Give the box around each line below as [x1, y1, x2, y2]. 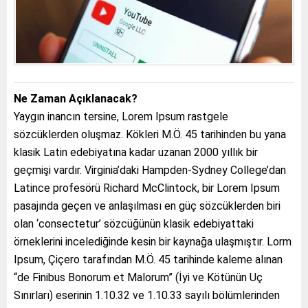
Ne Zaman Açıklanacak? [14, 92, 137, 106]
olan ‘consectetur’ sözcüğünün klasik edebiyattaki [14, 217, 254, 231]
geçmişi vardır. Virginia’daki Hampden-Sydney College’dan [14, 164, 286, 177]
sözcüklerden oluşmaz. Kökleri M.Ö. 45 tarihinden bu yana [14, 128, 286, 142]
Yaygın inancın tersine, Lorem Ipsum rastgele [14, 110, 228, 124]
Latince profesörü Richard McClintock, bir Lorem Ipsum [14, 181, 280, 195]
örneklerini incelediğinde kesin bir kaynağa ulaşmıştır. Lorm [14, 235, 291, 249]
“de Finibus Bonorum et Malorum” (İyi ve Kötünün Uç [14, 271, 263, 285]
